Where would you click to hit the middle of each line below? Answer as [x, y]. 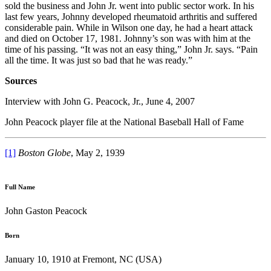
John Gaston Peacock [46, 211]
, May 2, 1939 [98, 152]
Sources [21, 80]
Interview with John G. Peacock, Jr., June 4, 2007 [100, 101]
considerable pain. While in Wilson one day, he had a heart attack [129, 27]
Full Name [20, 187]
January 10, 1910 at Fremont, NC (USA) [83, 259]
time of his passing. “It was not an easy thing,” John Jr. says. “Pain [131, 49]
